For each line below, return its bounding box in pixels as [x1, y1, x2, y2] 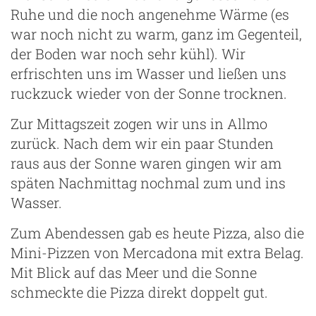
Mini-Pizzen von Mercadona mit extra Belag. [11, 243, 304, 262]
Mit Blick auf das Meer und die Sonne [11, 262, 257, 281]
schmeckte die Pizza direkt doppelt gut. [11, 282, 268, 301]
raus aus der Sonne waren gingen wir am [11, 153, 281, 172]
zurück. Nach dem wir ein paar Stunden [11, 133, 274, 152]
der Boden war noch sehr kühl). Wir [11, 44, 245, 63]
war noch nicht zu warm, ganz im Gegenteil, [11, 24, 302, 43]
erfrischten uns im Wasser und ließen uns [11, 63, 286, 83]
